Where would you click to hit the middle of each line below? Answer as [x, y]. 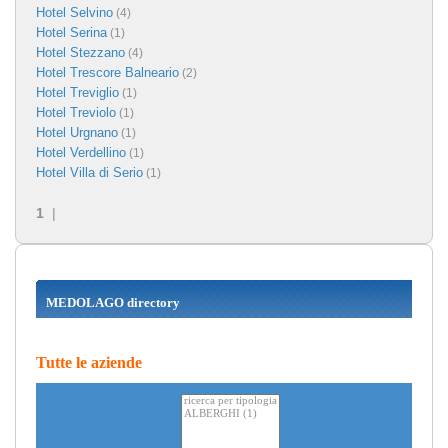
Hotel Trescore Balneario [107, 72]
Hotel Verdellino [81, 152]
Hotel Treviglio [77, 92]
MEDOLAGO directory [113, 302]
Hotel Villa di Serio [89, 172]
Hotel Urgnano [77, 132]
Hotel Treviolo [76, 112]
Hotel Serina [71, 32]
